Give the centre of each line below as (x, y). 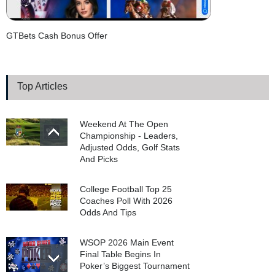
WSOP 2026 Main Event (127, 243)
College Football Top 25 (126, 189)
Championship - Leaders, (129, 136)
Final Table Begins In (120, 254)
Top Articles (42, 87)
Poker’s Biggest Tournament (135, 266)
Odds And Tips (108, 213)
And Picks (99, 159)
